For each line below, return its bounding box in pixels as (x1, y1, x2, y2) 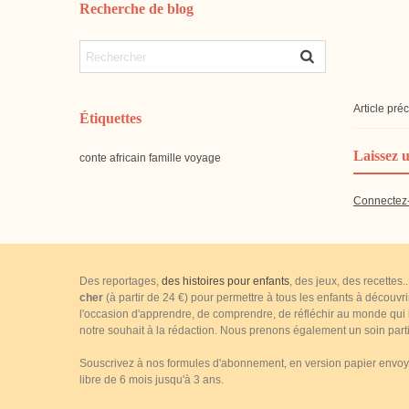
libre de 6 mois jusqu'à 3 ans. (79, 373, 226, 386)
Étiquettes (79, 110, 142, 126)
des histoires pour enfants (162, 275, 289, 288)
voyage (184, 152, 221, 164)
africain (110, 152, 146, 164)
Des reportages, (79, 275, 162, 288)
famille (149, 152, 182, 164)
